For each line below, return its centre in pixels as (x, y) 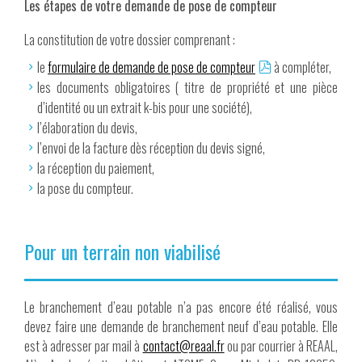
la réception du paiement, (96, 168)
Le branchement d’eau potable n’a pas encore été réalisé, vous (181, 307)
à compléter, (301, 67)
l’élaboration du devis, (87, 128)
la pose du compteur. (85, 188)
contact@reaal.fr (183, 346)
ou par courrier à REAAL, (281, 346)
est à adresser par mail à (84, 346)
